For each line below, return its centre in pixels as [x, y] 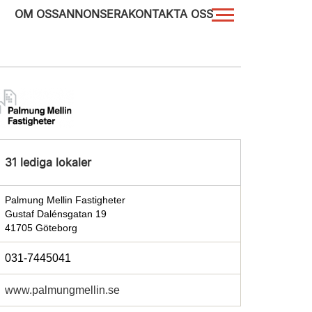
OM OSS [37, 14]
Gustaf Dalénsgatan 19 [56, 214]
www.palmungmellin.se [62, 290]
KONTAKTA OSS [171, 14]
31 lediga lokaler [48, 162]
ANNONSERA [93, 14]
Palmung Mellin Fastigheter [65, 200]
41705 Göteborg [41, 228]
